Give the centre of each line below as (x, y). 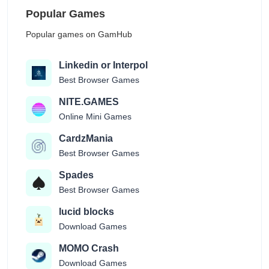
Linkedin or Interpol (103, 65)
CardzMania (86, 138)
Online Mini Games (95, 116)
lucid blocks (86, 211)
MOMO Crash (89, 248)
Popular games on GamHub (79, 34)
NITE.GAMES (89, 101)
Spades (76, 175)
